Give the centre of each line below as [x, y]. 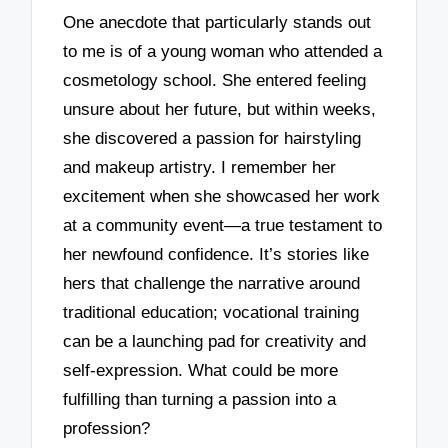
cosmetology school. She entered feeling [215, 81]
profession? [107, 429]
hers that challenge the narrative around [212, 284]
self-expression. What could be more [201, 371]
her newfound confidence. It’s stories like [216, 255]
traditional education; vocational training [211, 313]
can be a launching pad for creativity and [215, 342]
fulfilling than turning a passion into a [200, 400]
